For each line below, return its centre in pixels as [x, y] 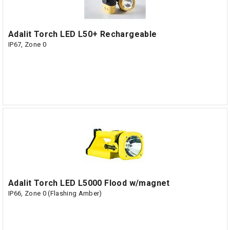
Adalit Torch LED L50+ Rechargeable [83, 34]
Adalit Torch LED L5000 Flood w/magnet [89, 183]
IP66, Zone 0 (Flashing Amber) [55, 193]
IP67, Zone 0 [27, 44]
